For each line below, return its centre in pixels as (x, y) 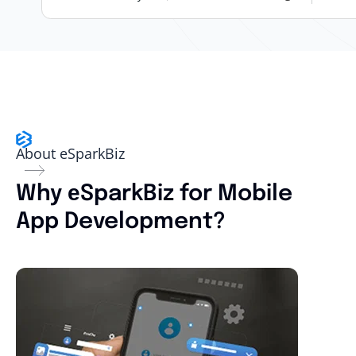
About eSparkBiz (70, 153)
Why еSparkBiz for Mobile (154, 194)
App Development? (121, 222)
